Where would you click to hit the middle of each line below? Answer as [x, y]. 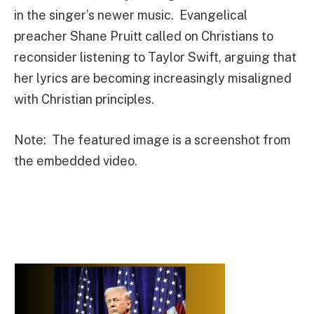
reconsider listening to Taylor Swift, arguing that [155, 57]
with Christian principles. [84, 100]
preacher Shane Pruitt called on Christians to [144, 36]
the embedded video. [76, 161]
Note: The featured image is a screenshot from [152, 139]
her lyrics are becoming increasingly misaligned [153, 78]
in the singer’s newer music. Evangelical [131, 15]
